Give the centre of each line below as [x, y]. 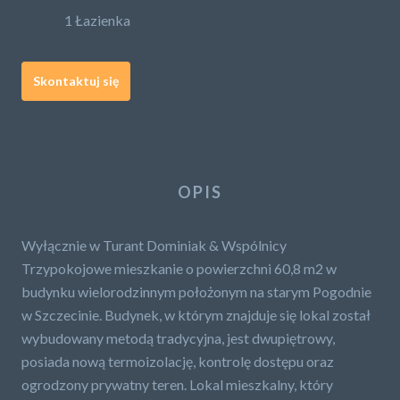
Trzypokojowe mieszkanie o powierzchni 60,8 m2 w [179, 268]
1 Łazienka [97, 20]
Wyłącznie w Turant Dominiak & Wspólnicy [154, 245]
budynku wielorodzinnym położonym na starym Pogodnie [196, 292]
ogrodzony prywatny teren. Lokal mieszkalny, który [177, 384]
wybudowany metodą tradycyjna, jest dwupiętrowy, [178, 338]
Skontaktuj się [76, 81]
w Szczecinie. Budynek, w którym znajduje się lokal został [196, 315]
